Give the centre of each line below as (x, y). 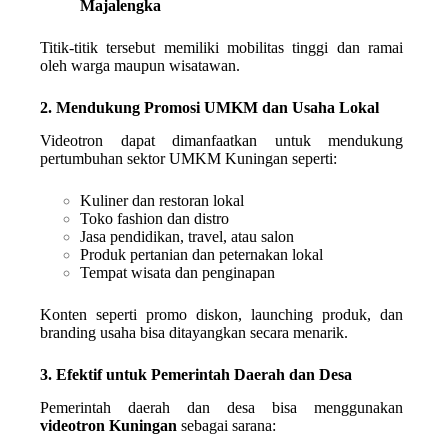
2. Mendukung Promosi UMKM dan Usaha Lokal (209, 108)
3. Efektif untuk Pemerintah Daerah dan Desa (196, 374)
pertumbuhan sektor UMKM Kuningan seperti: (188, 158)
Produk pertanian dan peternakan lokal (201, 254)
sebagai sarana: (226, 425)
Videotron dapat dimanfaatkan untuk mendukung (222, 140)
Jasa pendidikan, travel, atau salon (187, 236)
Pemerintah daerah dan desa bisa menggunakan (222, 407)
